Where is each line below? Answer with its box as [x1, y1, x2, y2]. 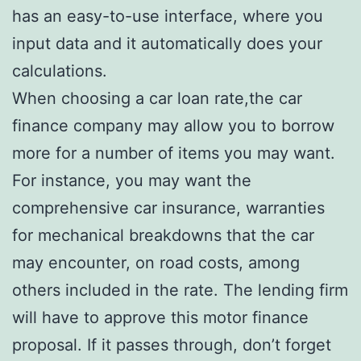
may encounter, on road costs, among [12, 252, 300, 272]
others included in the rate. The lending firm [12, 280, 348, 300]
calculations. [12, 60, 107, 81]
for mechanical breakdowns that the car [12, 225, 314, 245]
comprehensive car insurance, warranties [12, 197, 325, 218]
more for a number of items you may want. [12, 143, 335, 163]
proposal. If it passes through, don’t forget [12, 334, 331, 355]
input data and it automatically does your [12, 33, 322, 53]
